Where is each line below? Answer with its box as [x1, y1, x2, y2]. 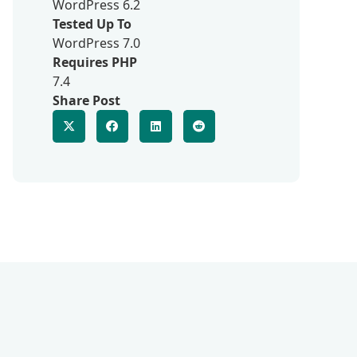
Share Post [53, 92, 120, 109]
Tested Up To [53, 15, 131, 33]
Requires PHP [53, 53, 137, 71]
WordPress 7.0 [53, 34, 140, 52]
